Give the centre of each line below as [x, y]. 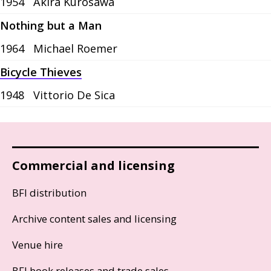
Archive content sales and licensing [94, 219]
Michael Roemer [75, 49]
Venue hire [38, 245]
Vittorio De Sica [74, 95]
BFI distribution [49, 193]
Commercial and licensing [93, 166]
